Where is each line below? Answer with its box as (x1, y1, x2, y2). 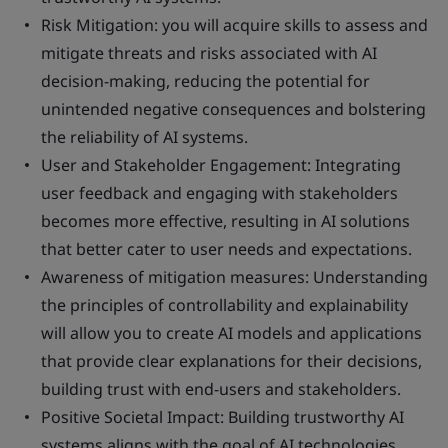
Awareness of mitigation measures (41, 266, 305, 288)
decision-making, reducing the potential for (41, 70, 370, 92)
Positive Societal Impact (41, 406, 220, 428)
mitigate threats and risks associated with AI (41, 42, 377, 64)
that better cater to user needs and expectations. (41, 238, 412, 260)
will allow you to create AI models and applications (41, 322, 422, 344)
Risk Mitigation (41, 14, 154, 36)
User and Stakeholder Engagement (41, 154, 307, 176)
